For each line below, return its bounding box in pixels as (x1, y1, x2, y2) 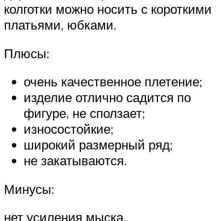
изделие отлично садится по (24, 89, 191, 106)
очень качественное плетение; (24, 74, 202, 90)
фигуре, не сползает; (24, 105, 145, 121)
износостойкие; (24, 121, 113, 137)
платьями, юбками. (4, 16, 116, 33)
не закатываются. (24, 152, 127, 169)
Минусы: (4, 181, 54, 197)
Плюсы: (4, 45, 49, 61)
